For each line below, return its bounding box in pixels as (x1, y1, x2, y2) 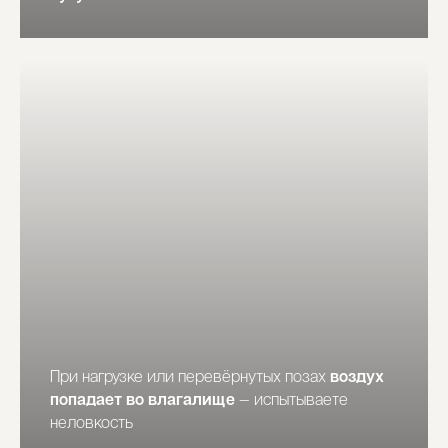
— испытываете (235, 393, 348, 409)
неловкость (50, 416, 133, 432)
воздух (330, 370, 384, 386)
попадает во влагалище (50, 393, 235, 409)
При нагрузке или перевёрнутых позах (50, 370, 330, 386)
